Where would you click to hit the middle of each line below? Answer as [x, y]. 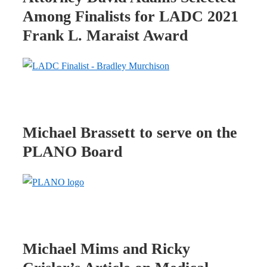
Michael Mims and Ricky [106, 249]
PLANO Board [72, 151]
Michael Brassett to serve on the [130, 132]
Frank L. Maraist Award [105, 35]
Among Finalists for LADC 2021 [131, 16]
